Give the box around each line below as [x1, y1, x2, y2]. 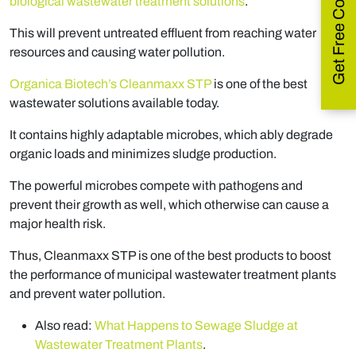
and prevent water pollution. [10, 287, 165, 301]
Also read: [35, 319, 95, 333]
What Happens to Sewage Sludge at [95, 319, 298, 333]
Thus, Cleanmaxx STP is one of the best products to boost [10, 249, 331, 263]
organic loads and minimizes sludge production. [10, 147, 277, 161]
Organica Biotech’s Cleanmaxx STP [10, 77, 211, 91]
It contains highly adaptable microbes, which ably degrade [10, 128, 333, 142]
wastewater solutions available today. [10, 96, 219, 110]
